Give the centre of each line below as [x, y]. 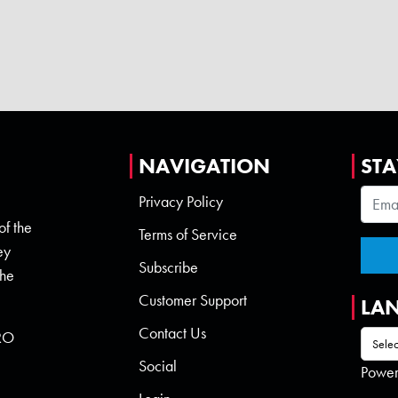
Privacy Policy [180, 202]
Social [157, 366]
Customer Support [192, 301]
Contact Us [172, 334]
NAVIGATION [204, 166]
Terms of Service [187, 235]
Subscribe [168, 268]
